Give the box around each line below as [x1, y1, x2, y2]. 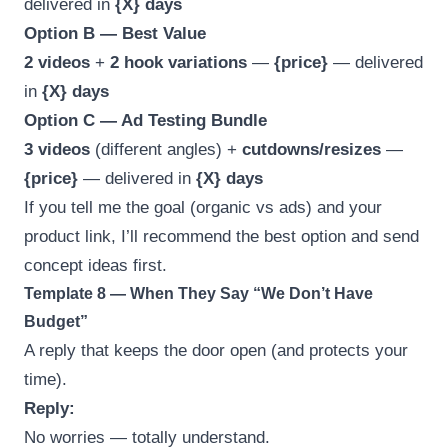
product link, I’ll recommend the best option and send [24, 226, 419, 246]
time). [24, 369, 67, 389]
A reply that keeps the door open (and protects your [24, 340, 408, 360]
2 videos [24, 52, 90, 72]
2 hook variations [110, 52, 247, 72]
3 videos [24, 139, 90, 159]
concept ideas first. [24, 255, 167, 275]
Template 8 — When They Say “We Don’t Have [24, 284, 373, 302]
